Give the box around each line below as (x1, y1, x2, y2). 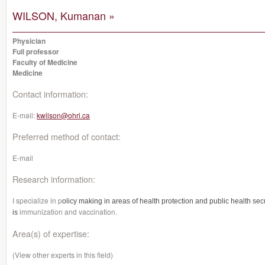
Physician (12, 35, 46, 46)
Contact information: (12, 88, 88, 100)
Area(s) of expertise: (12, 227, 89, 240)
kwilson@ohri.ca (37, 110, 90, 120)
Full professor (12, 46, 59, 57)
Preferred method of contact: (12, 130, 121, 143)
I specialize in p (12, 195, 62, 205)
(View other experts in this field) (12, 250, 113, 260)
